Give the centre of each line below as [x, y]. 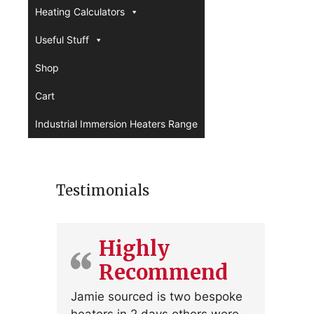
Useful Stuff [62, 40]
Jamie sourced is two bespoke [157, 296]
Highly [134, 248]
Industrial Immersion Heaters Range [116, 124]
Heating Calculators [80, 12]
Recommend [163, 272]
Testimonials [103, 190]
